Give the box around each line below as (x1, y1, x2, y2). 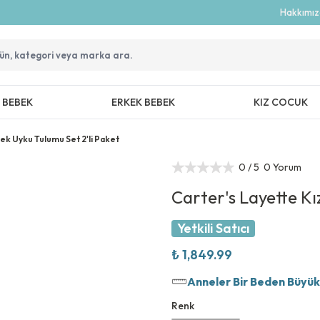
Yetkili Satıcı (177, 220, 249, 236)
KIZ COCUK (253, 96, 308, 109)
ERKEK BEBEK (111, 96, 175, 109)
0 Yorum (264, 161, 302, 174)
